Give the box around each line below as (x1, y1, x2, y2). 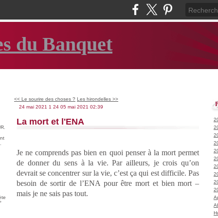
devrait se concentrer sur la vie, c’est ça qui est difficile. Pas (17, 168, 199, 177)
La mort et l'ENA (17, 116, 84, 127)
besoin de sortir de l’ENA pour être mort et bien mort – (17, 179, 199, 187)
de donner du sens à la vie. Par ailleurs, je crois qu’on (17, 158, 199, 167)
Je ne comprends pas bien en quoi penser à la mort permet (17, 148, 199, 157)
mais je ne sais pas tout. (17, 189, 88, 198)
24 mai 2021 (19, 104, 47, 109)
